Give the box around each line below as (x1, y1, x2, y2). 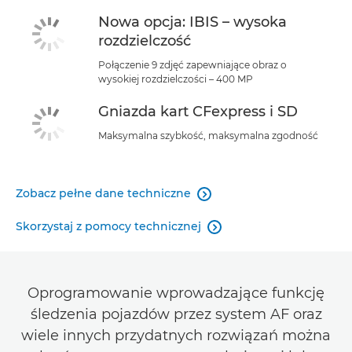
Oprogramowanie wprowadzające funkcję (27, 284, 324, 302)
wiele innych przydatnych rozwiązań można (21, 327, 331, 345)
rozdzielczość (98, 31, 191, 49)
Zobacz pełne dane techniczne (16, 186, 191, 201)
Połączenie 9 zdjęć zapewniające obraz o (98, 58, 287, 71)
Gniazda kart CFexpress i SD (98, 102, 298, 120)
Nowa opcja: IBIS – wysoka (98, 13, 287, 31)
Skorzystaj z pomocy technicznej (16, 219, 201, 234)
